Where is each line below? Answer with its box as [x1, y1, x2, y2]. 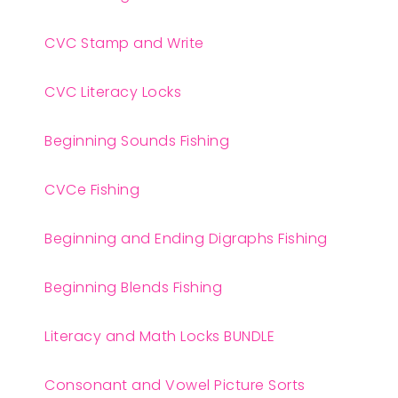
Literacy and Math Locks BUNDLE [44, 325, 275, 346]
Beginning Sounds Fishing [44, 130, 229, 151]
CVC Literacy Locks [44, 81, 181, 102]
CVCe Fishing [44, 179, 139, 200]
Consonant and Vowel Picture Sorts [44, 374, 306, 395]
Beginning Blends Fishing [44, 276, 222, 298]
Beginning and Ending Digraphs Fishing [44, 227, 328, 249]
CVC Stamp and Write [44, 32, 204, 53]
